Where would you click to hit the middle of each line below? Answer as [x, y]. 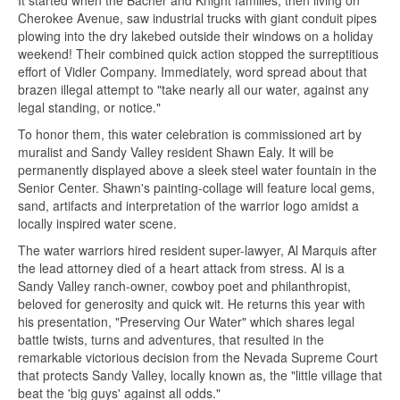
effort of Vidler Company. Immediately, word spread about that [192, 72]
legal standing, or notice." [89, 108]
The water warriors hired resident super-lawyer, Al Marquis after [197, 250]
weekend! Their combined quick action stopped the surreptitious [198, 54]
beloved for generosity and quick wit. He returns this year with [192, 304]
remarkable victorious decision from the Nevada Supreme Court [198, 358]
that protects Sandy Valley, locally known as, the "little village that [200, 375]
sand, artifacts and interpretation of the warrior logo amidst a [188, 206]
